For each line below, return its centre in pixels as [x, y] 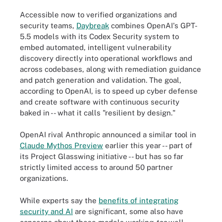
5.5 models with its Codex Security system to [99, 36]
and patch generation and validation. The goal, [101, 80]
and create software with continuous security [100, 102]
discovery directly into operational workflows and [106, 58]
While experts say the [59, 200]
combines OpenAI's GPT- [153, 25]
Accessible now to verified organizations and [98, 14]
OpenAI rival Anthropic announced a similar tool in [108, 135]
